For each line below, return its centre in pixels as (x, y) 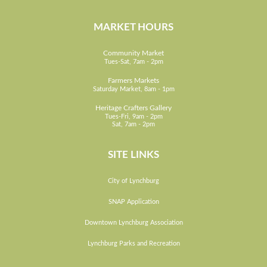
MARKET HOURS (133, 27)
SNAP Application (133, 202)
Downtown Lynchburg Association (133, 223)
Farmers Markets (133, 80)
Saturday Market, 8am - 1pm (133, 89)
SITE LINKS (133, 155)
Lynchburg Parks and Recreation (133, 244)
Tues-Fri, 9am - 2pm (133, 117)
